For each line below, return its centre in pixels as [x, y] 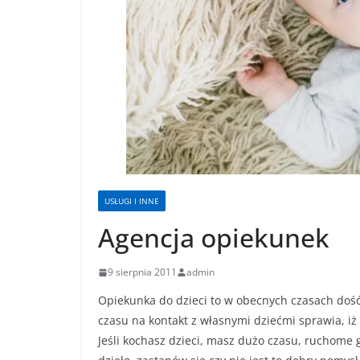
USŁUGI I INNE [132, 201]
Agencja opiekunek [214, 238]
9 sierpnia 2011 [142, 272]
